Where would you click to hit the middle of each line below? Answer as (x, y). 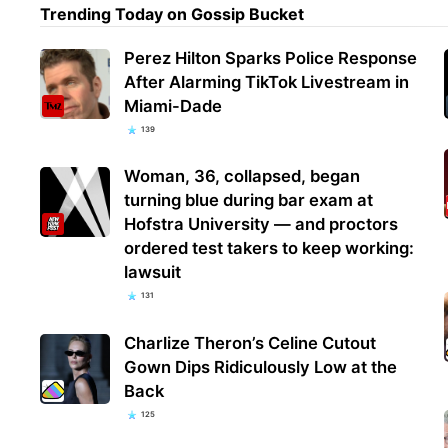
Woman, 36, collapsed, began (242, 176)
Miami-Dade (173, 106)
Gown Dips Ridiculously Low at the (261, 366)
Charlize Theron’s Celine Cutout (250, 342)
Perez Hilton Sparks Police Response (271, 58)
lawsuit (153, 272)
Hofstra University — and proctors (261, 224)
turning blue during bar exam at (249, 200)
